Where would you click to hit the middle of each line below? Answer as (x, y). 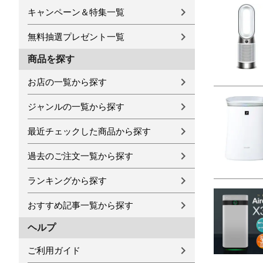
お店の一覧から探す (67, 82)
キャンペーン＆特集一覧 (76, 12)
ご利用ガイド (54, 250)
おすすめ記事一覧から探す (80, 205)
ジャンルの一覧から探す (76, 107)
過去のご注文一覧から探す (80, 156)
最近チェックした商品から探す (89, 131)
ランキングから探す (67, 181)
